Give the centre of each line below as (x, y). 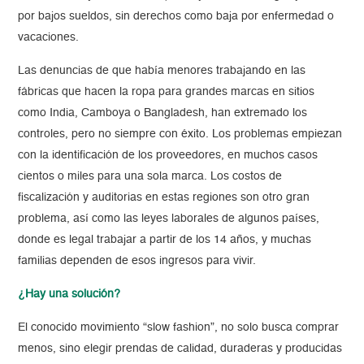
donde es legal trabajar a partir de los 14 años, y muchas (165, 240)
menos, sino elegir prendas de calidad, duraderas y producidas (180, 349)
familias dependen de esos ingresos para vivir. (137, 261)
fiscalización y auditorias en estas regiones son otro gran (164, 198)
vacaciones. (50, 38)
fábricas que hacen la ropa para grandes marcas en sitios (167, 92)
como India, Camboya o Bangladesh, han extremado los (163, 113)
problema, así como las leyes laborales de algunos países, (169, 219)
